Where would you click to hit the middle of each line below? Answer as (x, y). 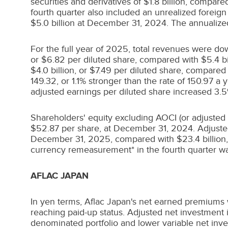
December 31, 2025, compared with (104, 139)
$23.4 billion (201, 139)
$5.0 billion (53, 23)
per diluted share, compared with (133, 60)
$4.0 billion (52, 70)
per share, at (86, 128)
